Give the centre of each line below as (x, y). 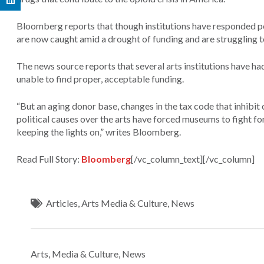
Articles (62, 203)
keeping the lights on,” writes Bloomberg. (99, 131)
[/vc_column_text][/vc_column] (193, 159)
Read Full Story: (49, 159)
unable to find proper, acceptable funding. (100, 78)
